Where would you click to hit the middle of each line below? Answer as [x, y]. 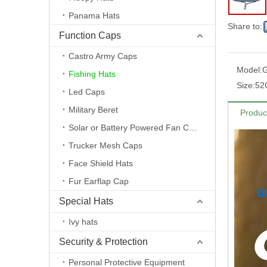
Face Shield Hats [101, 163]
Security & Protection [103, 242]
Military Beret [93, 110]
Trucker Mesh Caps [105, 145]
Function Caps [90, 35]
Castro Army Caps [103, 56]
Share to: [245, 26]
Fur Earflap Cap [99, 181]
